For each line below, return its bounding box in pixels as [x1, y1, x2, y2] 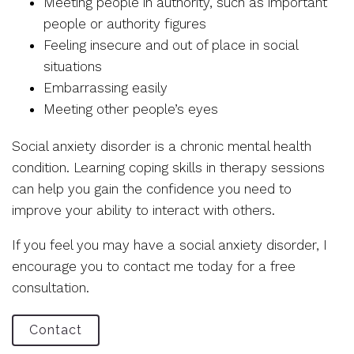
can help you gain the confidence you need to [12, 181, 292, 197]
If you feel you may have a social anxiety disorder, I [12, 237, 327, 253]
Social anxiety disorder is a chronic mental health [12, 138, 311, 154]
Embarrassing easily [43, 80, 168, 96]
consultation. [12, 280, 89, 296]
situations [43, 58, 102, 74]
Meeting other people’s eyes [43, 101, 218, 117]
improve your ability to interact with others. [12, 202, 275, 218]
